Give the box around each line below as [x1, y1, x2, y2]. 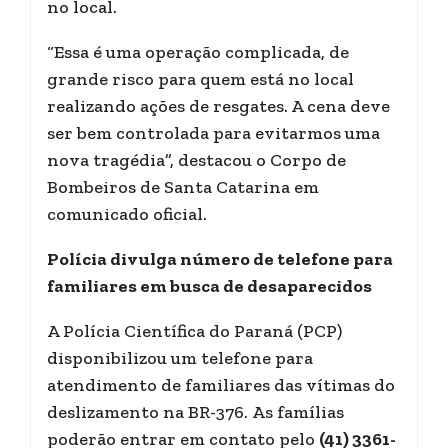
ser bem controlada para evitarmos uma [47, 122, 380, 144]
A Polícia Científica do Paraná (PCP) [47, 320, 342, 342]
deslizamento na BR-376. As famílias [47, 401, 344, 423]
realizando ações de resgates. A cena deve [47, 95, 390, 117]
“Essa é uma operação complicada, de [47, 41, 349, 63]
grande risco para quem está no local [47, 68, 354, 90]
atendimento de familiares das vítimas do [47, 374, 395, 396]
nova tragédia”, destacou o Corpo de [47, 149, 346, 171]
